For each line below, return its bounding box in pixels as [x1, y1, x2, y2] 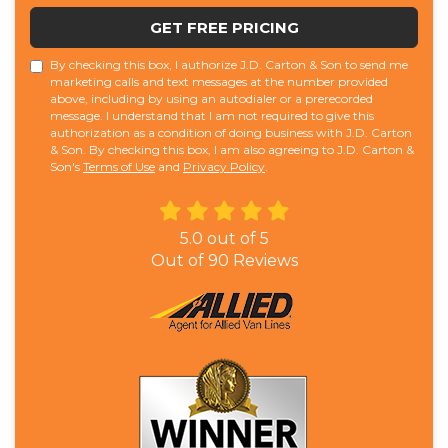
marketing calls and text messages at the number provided [50, 74, 388, 90]
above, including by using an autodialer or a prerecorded [50, 91, 373, 107]
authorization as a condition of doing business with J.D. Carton [50, 125, 412, 141]
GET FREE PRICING [149, 18, 299, 38]
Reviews [228, 251, 298, 271]
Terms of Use [83, 159, 155, 175]
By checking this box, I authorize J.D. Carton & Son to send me [50, 57, 408, 73]
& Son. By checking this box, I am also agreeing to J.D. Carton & [50, 142, 414, 158]
